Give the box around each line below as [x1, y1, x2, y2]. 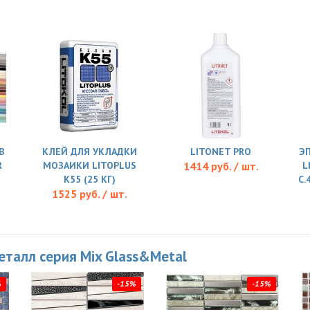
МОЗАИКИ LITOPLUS [42, 159, 136, 172]
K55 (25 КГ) [63, 173, 116, 186]
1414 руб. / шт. [183, 159, 259, 174]
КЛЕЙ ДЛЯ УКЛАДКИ [42, 145, 137, 158]
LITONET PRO [190, 145, 251, 158]
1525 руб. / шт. [51, 187, 127, 201]
